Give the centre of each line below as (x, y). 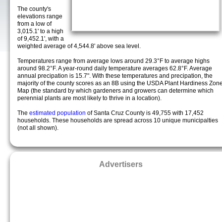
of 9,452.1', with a (41, 39)
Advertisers (121, 164)
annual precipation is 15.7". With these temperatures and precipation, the (115, 76)
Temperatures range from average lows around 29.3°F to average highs (113, 61)
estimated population (58, 113)
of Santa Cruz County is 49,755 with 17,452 (145, 113)
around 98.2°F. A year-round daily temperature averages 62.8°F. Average (115, 68)
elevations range (40, 16)
